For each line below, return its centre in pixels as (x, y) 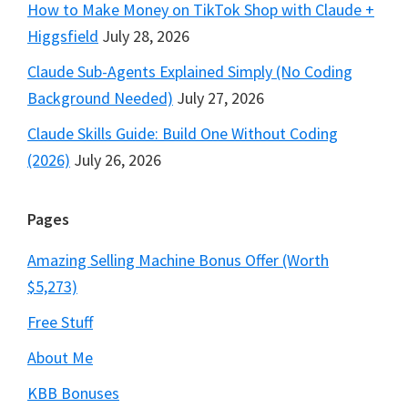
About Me (60, 358)
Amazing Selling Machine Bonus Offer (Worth (178, 260)
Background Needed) (100, 98)
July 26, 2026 (117, 160)
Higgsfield (63, 36)
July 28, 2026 (146, 36)
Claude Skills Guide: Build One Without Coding (183, 134)
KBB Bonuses (73, 393)
